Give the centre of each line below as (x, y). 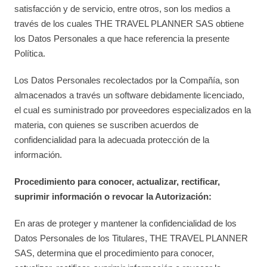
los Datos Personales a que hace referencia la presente (122, 38)
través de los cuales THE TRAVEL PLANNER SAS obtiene (129, 24)
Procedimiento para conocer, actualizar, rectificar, (117, 181)
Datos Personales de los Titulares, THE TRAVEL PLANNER (131, 238)
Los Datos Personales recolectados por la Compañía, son (127, 80)
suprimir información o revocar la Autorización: (113, 196)
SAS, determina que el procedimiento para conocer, (114, 253)
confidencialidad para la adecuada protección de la (112, 140)
